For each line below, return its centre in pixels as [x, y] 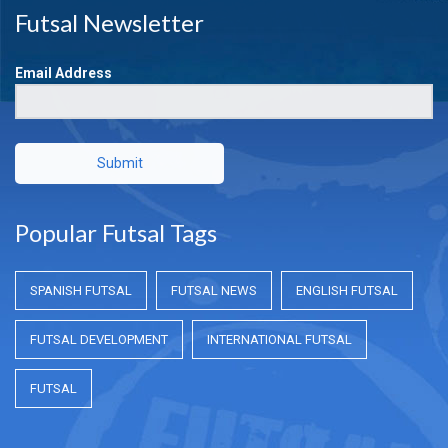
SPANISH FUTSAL [81, 291]
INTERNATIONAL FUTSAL [279, 340]
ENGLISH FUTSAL [347, 291]
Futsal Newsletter [109, 23]
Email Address [63, 73]
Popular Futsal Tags [116, 233]
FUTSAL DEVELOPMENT [99, 340]
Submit [119, 163]
